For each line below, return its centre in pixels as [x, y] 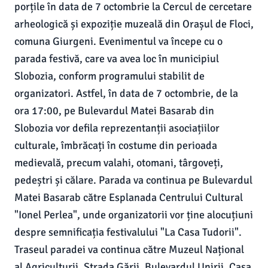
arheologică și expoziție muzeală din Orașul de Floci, [134, 24]
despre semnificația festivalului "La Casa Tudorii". [128, 232]
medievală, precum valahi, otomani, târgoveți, [119, 163]
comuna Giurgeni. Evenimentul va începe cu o [118, 41]
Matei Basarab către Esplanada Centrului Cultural [129, 197]
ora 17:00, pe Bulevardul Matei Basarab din [114, 111]
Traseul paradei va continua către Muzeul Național [129, 249]
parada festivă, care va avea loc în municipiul [117, 59]
